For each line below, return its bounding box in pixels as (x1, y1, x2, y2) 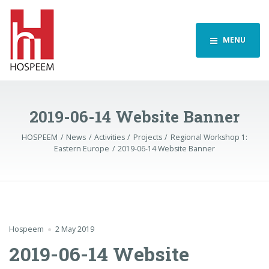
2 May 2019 (55, 223, 94, 234)
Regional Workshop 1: (170, 131, 247, 142)
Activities (94, 131, 125, 142)
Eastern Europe (54, 143, 110, 154)
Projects (133, 131, 162, 142)
